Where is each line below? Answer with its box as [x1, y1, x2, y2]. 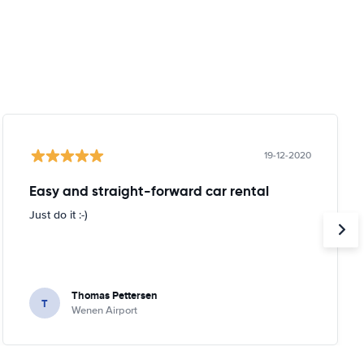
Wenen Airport [71, 304, 137, 317]
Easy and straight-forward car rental [28, 182, 269, 200]
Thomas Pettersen [71, 288, 158, 303]
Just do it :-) [28, 208, 88, 222]
